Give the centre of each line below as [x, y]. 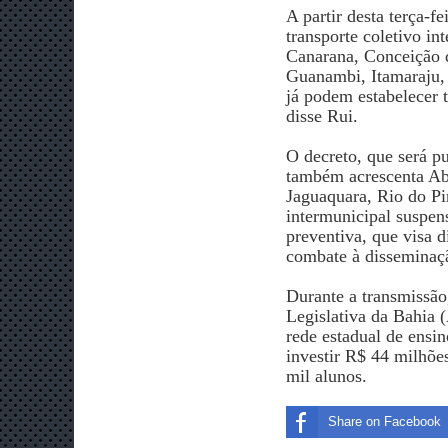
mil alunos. [326, 375]
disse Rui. [322, 115]
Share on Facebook [384, 421]
